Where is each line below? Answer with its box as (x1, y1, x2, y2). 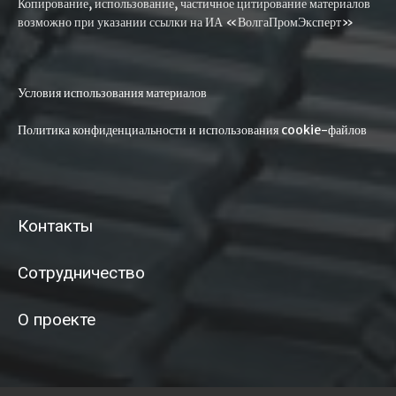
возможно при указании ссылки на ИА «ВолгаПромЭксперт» (18, 13, 354, 30)
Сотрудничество (18, 262, 145, 283)
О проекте (18, 308, 95, 330)
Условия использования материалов (18, 84, 207, 101)
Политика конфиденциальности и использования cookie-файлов (18, 121, 367, 138)
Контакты (18, 215, 93, 236)
